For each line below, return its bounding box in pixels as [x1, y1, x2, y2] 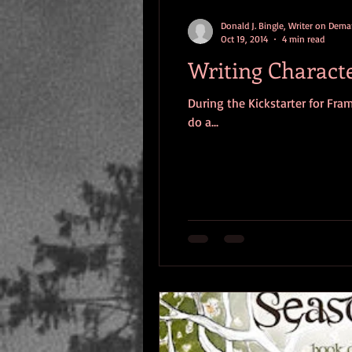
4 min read [282, 33, 324, 45]
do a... [188, 114, 218, 130]
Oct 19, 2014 [221, 33, 268, 45]
